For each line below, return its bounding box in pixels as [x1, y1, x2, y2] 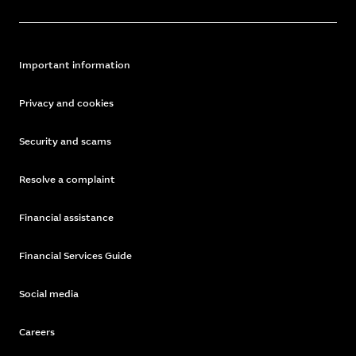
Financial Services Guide [19, 250, 132, 262]
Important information [19, 59, 130, 72]
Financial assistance [19, 211, 114, 224]
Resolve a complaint [19, 173, 115, 186]
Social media [19, 288, 79, 300]
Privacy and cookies [19, 97, 114, 110]
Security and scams [19, 135, 111, 148]
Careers [19, 326, 55, 339]
